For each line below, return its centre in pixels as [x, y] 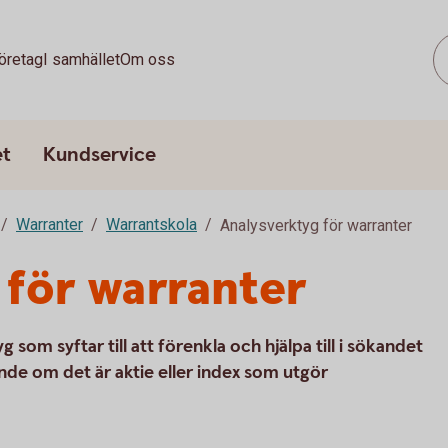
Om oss [147, 59]
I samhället [81, 59]
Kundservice [99, 155]
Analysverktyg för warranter [316, 225]
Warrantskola [151, 224]
